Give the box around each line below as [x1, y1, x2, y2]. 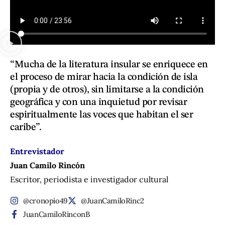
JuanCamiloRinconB [23, 209, 90, 219]
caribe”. [10, 123, 41, 133]
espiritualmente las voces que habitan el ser [10, 110, 193, 121]
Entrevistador [10, 146, 64, 157]
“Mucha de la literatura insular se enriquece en [10, 60, 208, 70]
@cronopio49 [23, 196, 68, 206]
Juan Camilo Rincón [10, 160, 85, 171]
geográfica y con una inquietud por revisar [10, 97, 187, 108]
